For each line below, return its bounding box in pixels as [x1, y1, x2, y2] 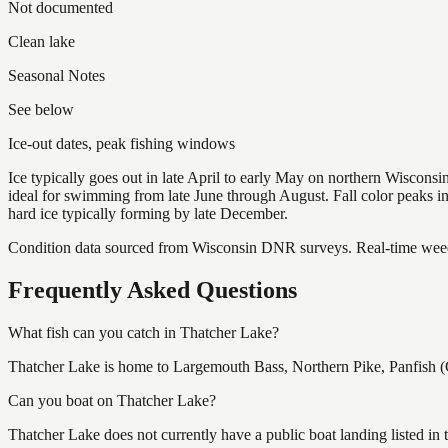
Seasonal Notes [8, 66, 105, 84]
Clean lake [8, 32, 75, 50]
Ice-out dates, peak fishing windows [8, 134, 235, 152]
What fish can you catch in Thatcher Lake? [8, 323, 279, 341]
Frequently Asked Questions [8, 276, 297, 303]
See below [8, 100, 74, 118]
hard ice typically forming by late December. [8, 204, 288, 222]
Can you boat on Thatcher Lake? [8, 391, 216, 409]
